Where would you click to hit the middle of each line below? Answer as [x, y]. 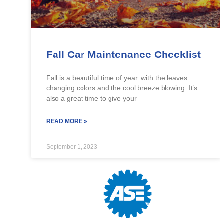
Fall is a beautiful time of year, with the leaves [116, 77]
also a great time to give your [91, 98]
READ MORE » [67, 121]
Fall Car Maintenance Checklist [123, 54]
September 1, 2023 [71, 147]
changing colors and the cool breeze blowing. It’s [122, 88]
